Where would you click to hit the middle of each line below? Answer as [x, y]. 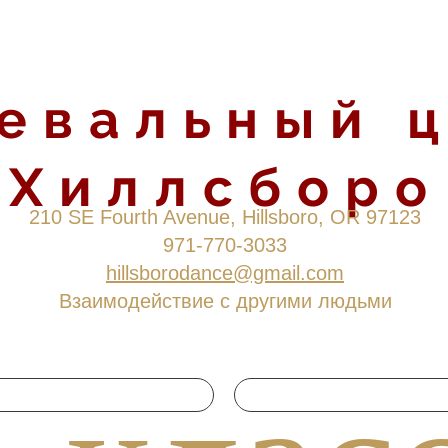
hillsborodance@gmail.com [225, 273]
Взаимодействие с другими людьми [225, 301]
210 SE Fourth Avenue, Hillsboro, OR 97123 [225, 217]
